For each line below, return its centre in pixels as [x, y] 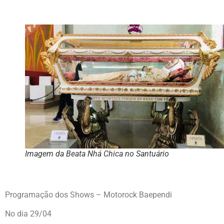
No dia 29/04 [28, 213]
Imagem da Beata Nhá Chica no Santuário [97, 154]
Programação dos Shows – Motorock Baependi [88, 194]
